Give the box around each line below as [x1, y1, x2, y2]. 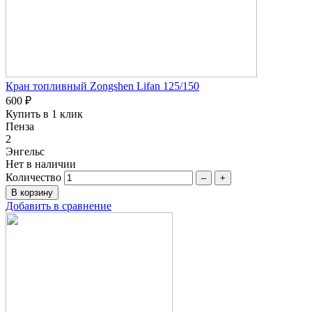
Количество [6, 171, 61, 183]
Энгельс [6, 145, 45, 157]
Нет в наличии [6, 157, 76, 170]
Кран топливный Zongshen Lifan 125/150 [6, 79, 199, 92]
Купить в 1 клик [6, 107, 83, 120]
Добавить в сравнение [6, 199, 111, 212]
